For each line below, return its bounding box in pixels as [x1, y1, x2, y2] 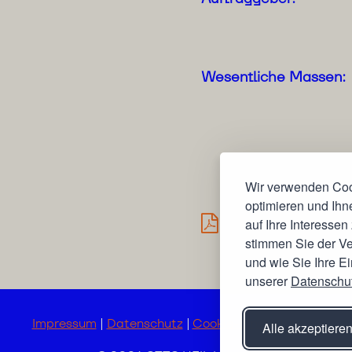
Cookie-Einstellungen [192, 315, 321, 332]
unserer [245, 272, 291, 290]
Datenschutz [106, 315, 183, 332]
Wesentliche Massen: [201, 68, 345, 86]
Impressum [31, 315, 97, 332]
